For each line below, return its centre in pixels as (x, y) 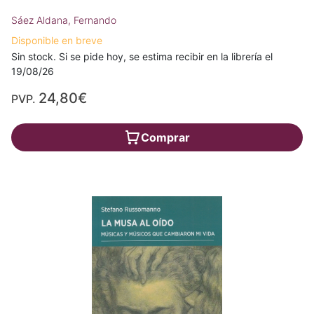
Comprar (165, 137)
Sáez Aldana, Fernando (64, 20)
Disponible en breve (57, 40)
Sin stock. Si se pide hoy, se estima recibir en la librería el (142, 56)
